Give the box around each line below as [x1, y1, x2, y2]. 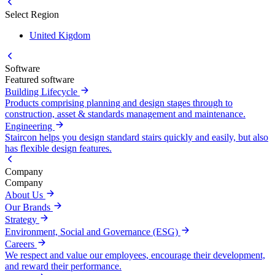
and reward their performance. [5, 260, 122, 271]
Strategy [5, 214, 39, 225]
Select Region [5, 9, 59, 20]
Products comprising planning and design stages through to [5, 97, 233, 108]
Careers [5, 238, 37, 249]
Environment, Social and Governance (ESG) [5, 226, 180, 237]
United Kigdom [29, 29, 90, 41]
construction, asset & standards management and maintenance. [5, 108, 246, 119]
